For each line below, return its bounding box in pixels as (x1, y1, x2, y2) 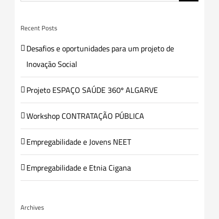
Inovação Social (26, 58, 77, 70)
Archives (20, 202, 44, 213)
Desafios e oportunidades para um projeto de (26, 43, 174, 55)
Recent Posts (20, 23, 57, 33)
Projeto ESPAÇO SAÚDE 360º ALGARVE (26, 84, 158, 96)
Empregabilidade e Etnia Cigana (26, 162, 131, 174)
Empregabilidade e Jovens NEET (26, 136, 131, 148)
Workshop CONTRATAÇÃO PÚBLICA (26, 110, 144, 122)
